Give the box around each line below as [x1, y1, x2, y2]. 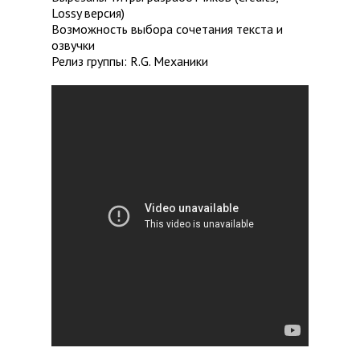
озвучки [51, 37, 95, 54]
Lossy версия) [51, 5, 125, 22]
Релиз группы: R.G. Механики [51, 53, 208, 70]
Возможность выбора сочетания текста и [51, 21, 283, 38]
